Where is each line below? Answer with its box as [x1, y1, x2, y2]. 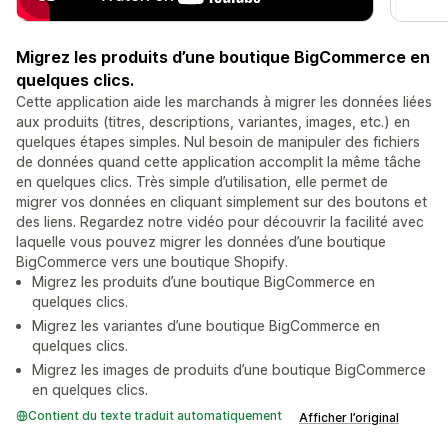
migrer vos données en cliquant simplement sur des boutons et [16, 193, 427, 211]
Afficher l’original [299, 410, 399, 426]
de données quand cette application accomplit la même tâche [16, 153, 421, 171]
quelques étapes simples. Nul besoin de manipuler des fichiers [16, 133, 420, 151]
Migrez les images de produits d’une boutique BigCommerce [32, 361, 426, 379]
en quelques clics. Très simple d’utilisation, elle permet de [16, 173, 388, 191]
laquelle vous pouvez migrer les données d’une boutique [16, 233, 386, 251]
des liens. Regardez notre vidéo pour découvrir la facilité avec [16, 213, 424, 231]
